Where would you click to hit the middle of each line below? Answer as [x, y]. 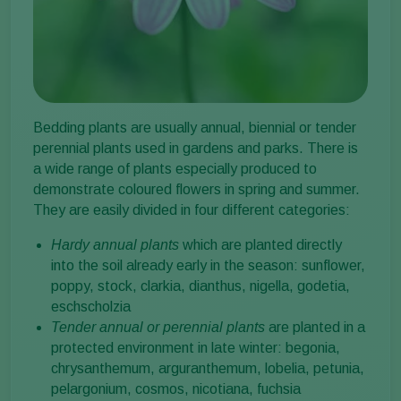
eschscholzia [91, 307]
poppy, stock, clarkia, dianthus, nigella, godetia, [200, 286]
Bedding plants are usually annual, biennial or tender [195, 128]
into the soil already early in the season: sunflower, [208, 266]
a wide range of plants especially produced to [175, 169]
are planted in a [315, 328]
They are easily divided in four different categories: [192, 210]
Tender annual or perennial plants [158, 328]
